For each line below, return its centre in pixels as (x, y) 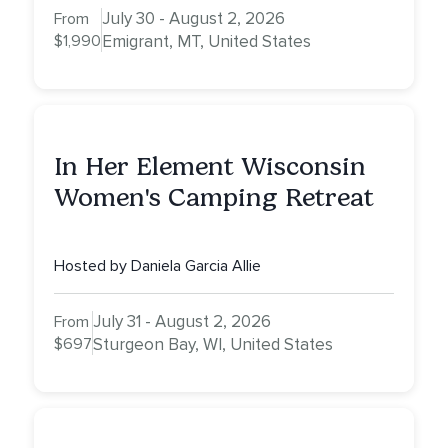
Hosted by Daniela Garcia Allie (157, 266)
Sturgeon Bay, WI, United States (213, 345)
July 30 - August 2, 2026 (193, 19)
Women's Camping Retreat (214, 198)
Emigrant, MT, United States (206, 42)
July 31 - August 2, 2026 (182, 322)
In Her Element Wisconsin (210, 167)
